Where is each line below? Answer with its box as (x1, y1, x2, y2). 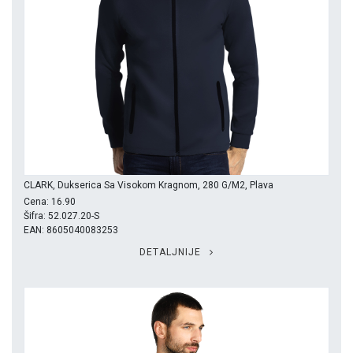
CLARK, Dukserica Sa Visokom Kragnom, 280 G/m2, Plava (24, 180, 273, 191)
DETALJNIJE (139, 247, 204, 258)
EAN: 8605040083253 (24, 225, 118, 236)
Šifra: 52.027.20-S (24, 210, 99, 222)
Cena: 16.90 (24, 196, 76, 208)
